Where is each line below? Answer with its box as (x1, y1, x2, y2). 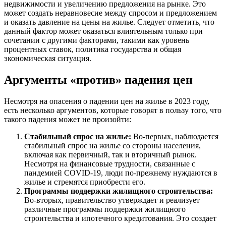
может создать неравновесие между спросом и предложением (4, 9, 217, 18)
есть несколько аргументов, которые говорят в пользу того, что (4, 105, 221, 115)
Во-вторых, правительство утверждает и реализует (24, 195, 200, 204)
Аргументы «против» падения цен (4, 73, 193, 87)
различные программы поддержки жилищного (24, 204, 186, 213)
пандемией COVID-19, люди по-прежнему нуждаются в (24, 168, 217, 177)
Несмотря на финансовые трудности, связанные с (24, 159, 195, 168)
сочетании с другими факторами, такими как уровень (4, 36, 189, 45)
